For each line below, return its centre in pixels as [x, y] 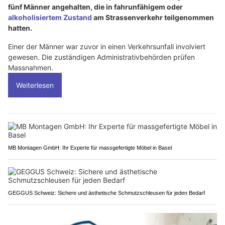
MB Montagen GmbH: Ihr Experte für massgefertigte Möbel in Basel [90, 148]
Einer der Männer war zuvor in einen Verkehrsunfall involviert [107, 47]
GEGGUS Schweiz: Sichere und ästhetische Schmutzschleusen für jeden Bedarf [106, 193]
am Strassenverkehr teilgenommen [153, 18]
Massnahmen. [31, 68]
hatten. [20, 28]
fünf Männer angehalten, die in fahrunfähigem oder [95, 7]
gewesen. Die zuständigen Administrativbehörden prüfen [101, 57]
